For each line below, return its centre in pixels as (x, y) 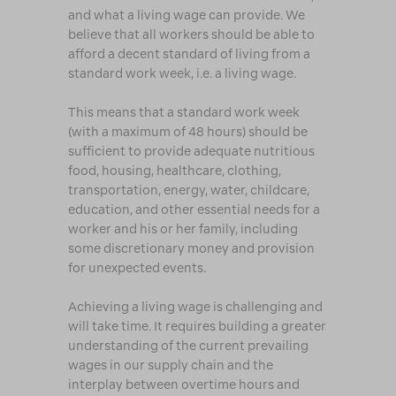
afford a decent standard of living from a (189, 54)
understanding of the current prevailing (188, 346)
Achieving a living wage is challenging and (195, 307)
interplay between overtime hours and (183, 385)
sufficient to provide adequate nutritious (191, 152)
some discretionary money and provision (191, 249)
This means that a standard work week (183, 113)
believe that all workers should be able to (191, 35)
